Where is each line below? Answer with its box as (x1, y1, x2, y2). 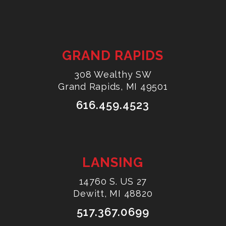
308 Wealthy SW (74, 69, 152, 80)
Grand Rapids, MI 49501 (58, 81, 168, 92)
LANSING (82, 155, 144, 171)
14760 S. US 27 (79, 176, 147, 187)
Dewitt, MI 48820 (73, 188, 153, 199)
